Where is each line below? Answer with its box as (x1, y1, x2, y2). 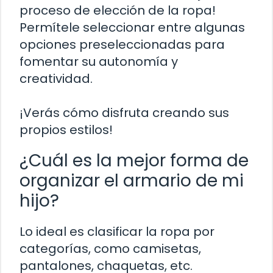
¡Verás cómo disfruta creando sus (19, 104, 229, 122)
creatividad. (19, 70, 93, 88)
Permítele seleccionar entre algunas (19, 19, 245, 37)
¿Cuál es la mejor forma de (19, 149, 249, 173)
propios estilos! (19, 121, 113, 139)
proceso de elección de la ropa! (19, 2, 216, 19)
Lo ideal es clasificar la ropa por (19, 223, 214, 241)
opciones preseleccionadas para (19, 36, 225, 54)
